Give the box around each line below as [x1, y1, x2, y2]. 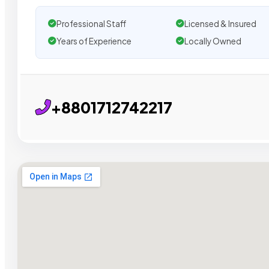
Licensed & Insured [184, 18, 256, 29]
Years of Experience [56, 35, 131, 46]
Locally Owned [184, 35, 241, 46]
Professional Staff [56, 18, 126, 29]
